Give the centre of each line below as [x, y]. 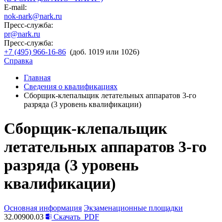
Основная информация [43, 208]
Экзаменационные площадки [133, 208]
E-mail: [15, 7]
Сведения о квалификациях [71, 86]
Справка [18, 61]
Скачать [67, 217]
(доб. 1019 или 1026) [105, 52]
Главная [37, 78]
